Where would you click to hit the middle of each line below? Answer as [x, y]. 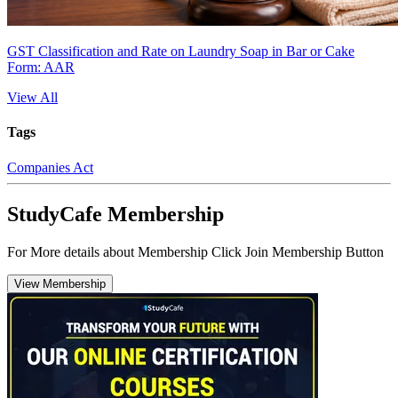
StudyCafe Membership [115, 214]
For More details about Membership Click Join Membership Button [195, 251]
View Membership [60, 283]
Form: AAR [41, 68]
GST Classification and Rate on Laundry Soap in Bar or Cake [181, 52]
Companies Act [50, 167]
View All [32, 98]
